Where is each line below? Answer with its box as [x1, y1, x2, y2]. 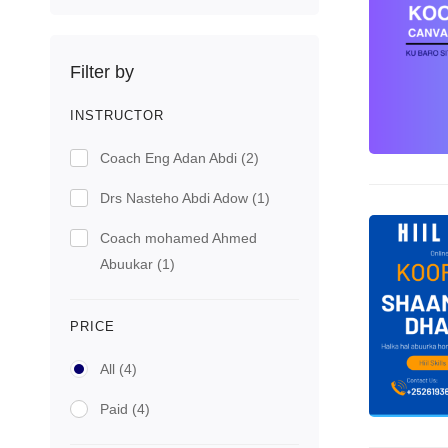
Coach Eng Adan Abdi [100, 150, 241, 166]
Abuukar [100, 256, 157, 272]
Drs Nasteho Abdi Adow [100, 190, 252, 206]
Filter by [70, 62, 134, 82]
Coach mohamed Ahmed [100, 230, 257, 246]
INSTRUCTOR [70, 108, 164, 123]
